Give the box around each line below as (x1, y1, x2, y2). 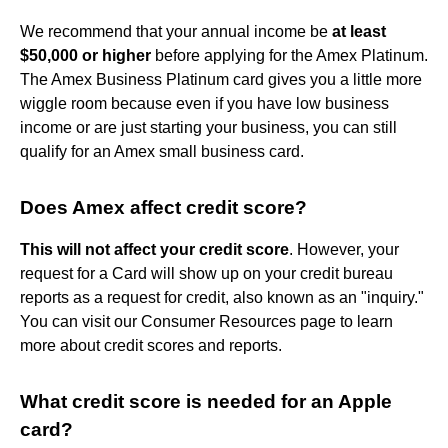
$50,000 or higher (20, 46, 151, 64)
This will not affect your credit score (20, 240, 289, 258)
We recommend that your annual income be (20, 22, 332, 40)
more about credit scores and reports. (20, 336, 282, 354)
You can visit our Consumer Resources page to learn (20, 312, 393, 330)
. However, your (289, 240, 399, 258)
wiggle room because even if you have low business (20, 94, 389, 112)
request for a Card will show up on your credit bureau (20, 264, 393, 282)
